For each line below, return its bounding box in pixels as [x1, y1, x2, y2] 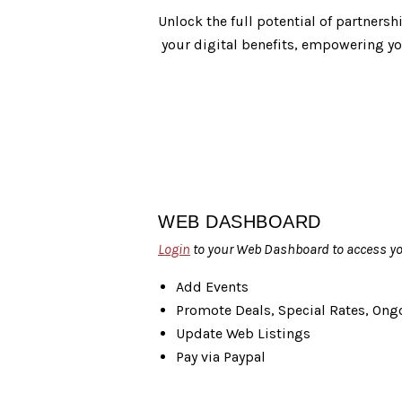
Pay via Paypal [176, 347, 266, 365]
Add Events [176, 277, 249, 295]
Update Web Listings [176, 324, 310, 342]
